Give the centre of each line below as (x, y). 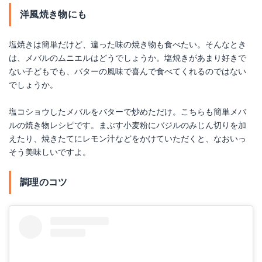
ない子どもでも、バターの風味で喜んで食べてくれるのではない (127, 72)
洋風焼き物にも (54, 15)
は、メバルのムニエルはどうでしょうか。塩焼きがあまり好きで (127, 58)
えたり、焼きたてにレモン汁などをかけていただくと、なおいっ (127, 139)
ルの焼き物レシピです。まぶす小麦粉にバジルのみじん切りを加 (127, 125)
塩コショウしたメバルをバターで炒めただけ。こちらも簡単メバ (127, 112)
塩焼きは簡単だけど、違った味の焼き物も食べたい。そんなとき (127, 45)
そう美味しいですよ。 (50, 152)
